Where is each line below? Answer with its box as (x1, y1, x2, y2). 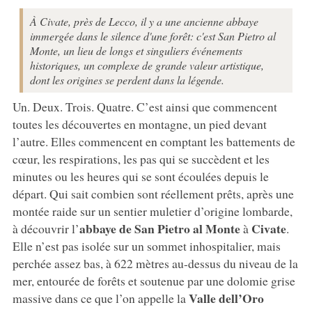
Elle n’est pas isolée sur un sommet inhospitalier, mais (12, 237, 281, 254)
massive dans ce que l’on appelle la (12, 289, 189, 306)
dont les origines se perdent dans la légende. (29, 72, 224, 87)
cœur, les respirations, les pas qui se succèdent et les (12, 150, 270, 167)
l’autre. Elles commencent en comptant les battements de (12, 132, 295, 150)
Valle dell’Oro (188, 288, 264, 307)
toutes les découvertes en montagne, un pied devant (12, 115, 267, 132)
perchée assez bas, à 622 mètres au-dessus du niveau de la (12, 254, 298, 272)
